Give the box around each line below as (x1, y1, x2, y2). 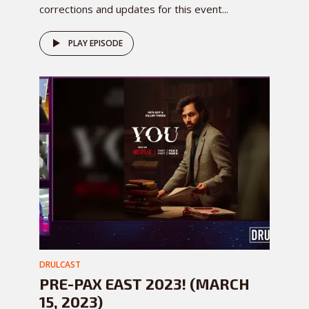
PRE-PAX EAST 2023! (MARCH (39, 275, 250, 293)
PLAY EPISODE (68, 37, 123, 50)
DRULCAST (39, 259, 81, 271)
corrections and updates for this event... (39, 2, 228, 17)
